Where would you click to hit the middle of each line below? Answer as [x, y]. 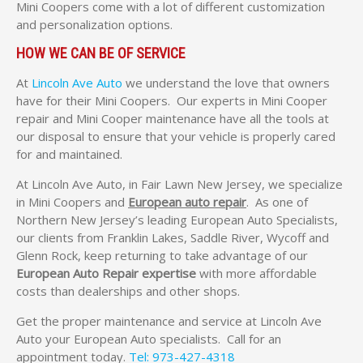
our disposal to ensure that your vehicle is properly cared [176, 136]
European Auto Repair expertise [106, 273]
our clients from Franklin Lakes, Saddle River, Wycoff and [173, 237]
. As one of [277, 202]
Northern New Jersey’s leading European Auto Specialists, [177, 220]
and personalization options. [94, 24]
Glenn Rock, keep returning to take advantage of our [162, 255]
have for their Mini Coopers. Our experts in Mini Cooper [172, 100]
